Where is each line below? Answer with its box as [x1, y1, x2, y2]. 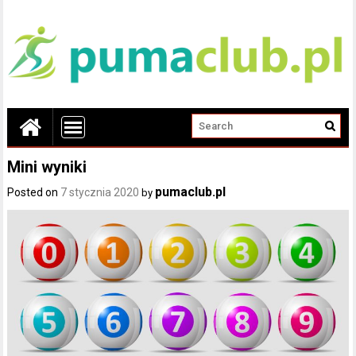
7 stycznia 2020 [60, 186, 140, 199]
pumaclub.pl [155, 184, 226, 200]
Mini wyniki [7, 157, 87, 177]
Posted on [7, 186, 61, 199]
